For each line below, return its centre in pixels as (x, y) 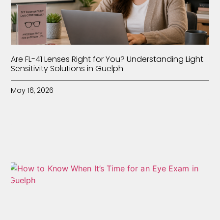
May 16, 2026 (32, 90)
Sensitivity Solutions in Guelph (67, 68)
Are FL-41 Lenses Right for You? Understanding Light (107, 59)
